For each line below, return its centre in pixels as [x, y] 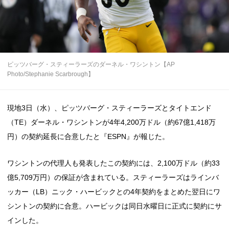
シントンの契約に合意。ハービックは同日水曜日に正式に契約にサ [114, 206]
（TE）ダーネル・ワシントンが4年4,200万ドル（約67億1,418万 [111, 122]
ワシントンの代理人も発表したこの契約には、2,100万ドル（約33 [113, 163]
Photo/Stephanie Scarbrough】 [51, 74]
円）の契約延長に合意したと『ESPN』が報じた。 [88, 136]
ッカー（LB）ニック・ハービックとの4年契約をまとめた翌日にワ [114, 192]
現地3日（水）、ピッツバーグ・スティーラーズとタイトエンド [109, 108]
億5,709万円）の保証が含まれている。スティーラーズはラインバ [113, 178]
